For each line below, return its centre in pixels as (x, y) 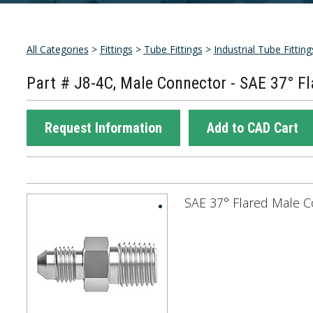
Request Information (103, 128)
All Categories (57, 49)
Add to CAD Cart (252, 128)
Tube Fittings (173, 49)
